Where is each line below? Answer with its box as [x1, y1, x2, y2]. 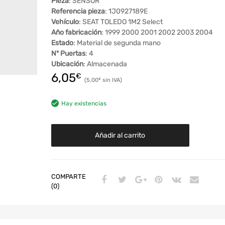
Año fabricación [51, 28, 101, 37]
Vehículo [51, 18, 79, 27]
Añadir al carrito [95, 131, 146, 140]
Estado [51, 39, 73, 48]
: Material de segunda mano [73, 39, 161, 48]
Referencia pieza [51, 7, 105, 16]
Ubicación [51, 60, 83, 69]
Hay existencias [61, 100, 106, 107]
